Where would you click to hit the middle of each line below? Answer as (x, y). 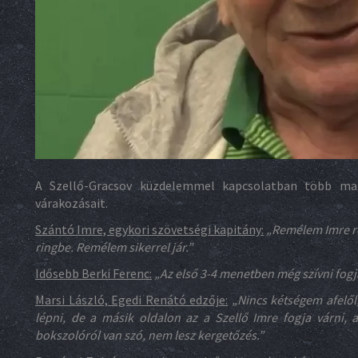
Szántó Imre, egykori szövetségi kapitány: (149, 229)
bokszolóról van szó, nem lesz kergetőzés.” (149, 335)
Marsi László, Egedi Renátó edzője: (132, 300)
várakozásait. (72, 203)
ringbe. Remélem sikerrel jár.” (114, 247)
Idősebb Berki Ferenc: (93, 273)
